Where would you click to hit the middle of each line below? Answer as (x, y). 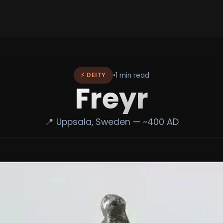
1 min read (132, 75)
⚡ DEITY (93, 75)
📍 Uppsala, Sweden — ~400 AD (111, 122)
